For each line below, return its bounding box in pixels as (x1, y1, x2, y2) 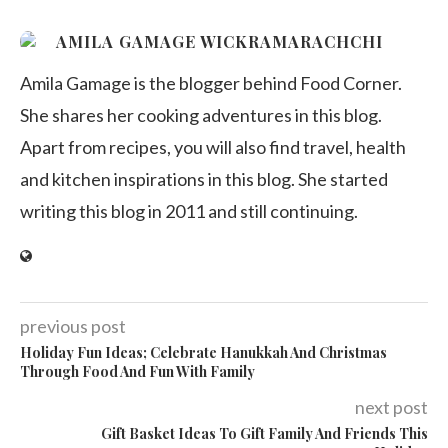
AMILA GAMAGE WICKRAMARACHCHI (56, 31, 383, 52)
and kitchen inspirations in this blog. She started (20, 168, 388, 190)
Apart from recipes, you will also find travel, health (20, 136, 406, 158)
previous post (20, 315, 126, 337)
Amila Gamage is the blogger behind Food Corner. (20, 72, 402, 94)
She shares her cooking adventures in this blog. (20, 104, 382, 126)
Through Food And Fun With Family (20, 362, 255, 381)
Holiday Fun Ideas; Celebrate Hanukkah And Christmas (20, 343, 387, 362)
